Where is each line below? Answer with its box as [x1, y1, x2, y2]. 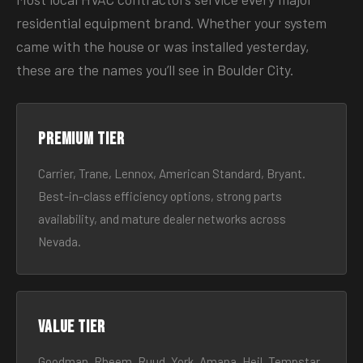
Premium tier [38, 129, 125, 149]
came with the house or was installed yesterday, [16, 37, 310, 55]
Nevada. [38, 234, 81, 249]
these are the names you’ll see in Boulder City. [16, 61, 293, 79]
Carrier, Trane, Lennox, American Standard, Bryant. [38, 166, 305, 181]
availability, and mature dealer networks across [38, 211, 286, 226]
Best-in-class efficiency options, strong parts [38, 189, 282, 203]
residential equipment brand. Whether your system [16, 14, 327, 32]
